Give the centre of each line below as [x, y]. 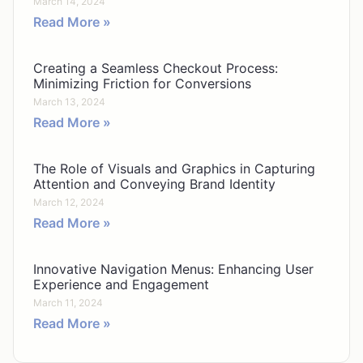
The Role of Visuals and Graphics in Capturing [174, 168]
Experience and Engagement [121, 284]
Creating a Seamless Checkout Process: [156, 68]
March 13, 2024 [69, 101]
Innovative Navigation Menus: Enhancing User [173, 269]
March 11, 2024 [68, 302]
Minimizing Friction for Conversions [142, 83]
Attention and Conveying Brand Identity [154, 184]
